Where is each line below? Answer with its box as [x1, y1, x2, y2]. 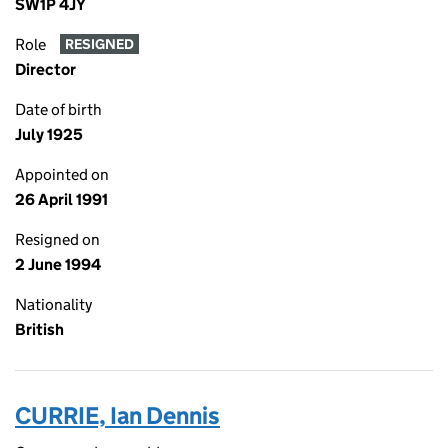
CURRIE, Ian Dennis [15, 401, 220, 430]
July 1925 [15, 125, 83, 144]
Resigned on [15, 230, 100, 249]
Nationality [15, 295, 92, 314]
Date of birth [15, 100, 102, 119]
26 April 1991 [15, 190, 108, 209]
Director [15, 60, 76, 79]
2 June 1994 [15, 255, 101, 274]
